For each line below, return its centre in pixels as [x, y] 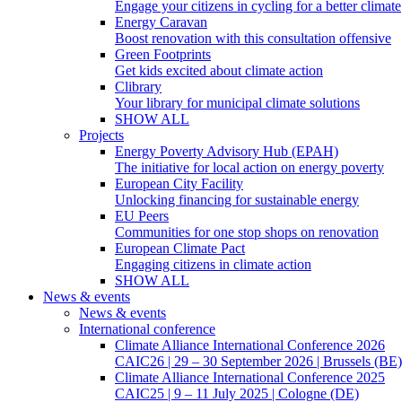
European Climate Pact [180, 248]
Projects [101, 135]
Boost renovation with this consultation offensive [253, 38]
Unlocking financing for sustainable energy [237, 200]
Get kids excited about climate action [219, 70]
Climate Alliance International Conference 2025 [250, 377]
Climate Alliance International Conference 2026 [250, 345]
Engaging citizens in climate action [213, 264]
